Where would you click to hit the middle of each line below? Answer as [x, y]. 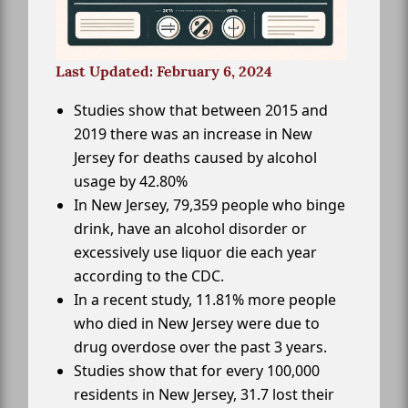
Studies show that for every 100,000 [197, 371]
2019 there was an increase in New [193, 134]
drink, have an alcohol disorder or [190, 229]
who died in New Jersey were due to [197, 324]
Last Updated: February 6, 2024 [164, 72]
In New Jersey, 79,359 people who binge [209, 205]
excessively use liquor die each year [195, 253]
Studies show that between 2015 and [201, 111]
